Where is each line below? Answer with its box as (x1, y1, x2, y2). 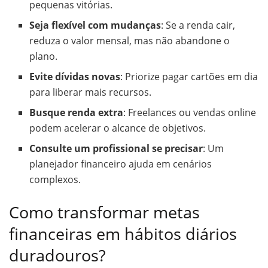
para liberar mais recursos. (29, 86, 152, 99)
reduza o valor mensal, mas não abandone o (29, 34, 230, 48)
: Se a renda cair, (161, 19, 236, 32)
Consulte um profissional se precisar (29, 142, 203, 156)
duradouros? (9, 244, 106, 267)
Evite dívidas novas (29, 70, 121, 84)
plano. (29, 50, 58, 63)
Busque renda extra (29, 106, 124, 120)
